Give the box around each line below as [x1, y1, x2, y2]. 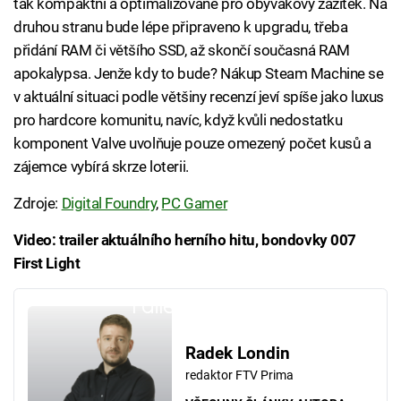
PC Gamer [161, 194, 228, 213]
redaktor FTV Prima [184, 368, 294, 383]
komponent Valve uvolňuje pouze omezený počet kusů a [13, 134, 371, 153]
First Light [13, 254, 81, 273]
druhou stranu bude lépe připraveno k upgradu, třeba [13, 18, 348, 37]
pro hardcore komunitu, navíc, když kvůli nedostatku [13, 111, 343, 130]
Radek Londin [184, 344, 290, 364]
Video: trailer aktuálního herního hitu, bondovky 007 [13, 231, 357, 250]
